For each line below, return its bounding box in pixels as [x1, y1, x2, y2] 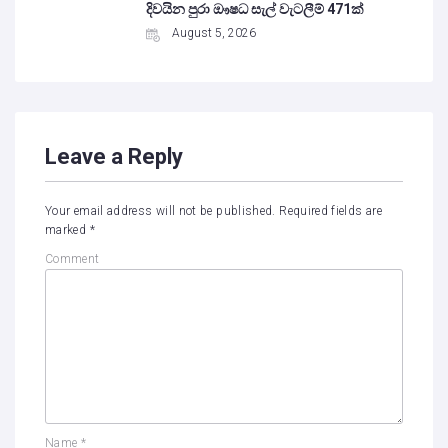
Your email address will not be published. [45, 204, 276, 218]
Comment [45, 252, 100, 266]
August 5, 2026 [172, 26, 257, 40]
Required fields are [279, 204, 382, 218]
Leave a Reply [45, 144, 183, 169]
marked [45, 223, 90, 237]
